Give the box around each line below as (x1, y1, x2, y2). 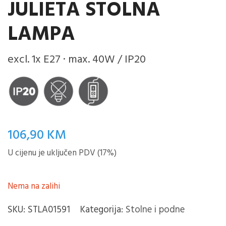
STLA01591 (28, 202, 70, 218)
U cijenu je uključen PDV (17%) (8, 146, 117, 160)
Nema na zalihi (8, 180, 60, 194)
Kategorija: (80, 202, 126, 218)
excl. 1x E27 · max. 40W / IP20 (8, 51, 146, 69)
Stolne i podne (126, 202, 185, 218)
